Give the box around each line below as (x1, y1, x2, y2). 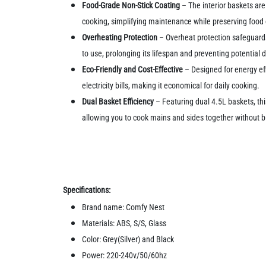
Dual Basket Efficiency (82, 97, 154, 107)
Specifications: (63, 185, 111, 195)
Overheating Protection (82, 33, 160, 43)
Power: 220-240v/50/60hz (82, 251, 167, 261)
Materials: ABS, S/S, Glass (82, 218, 167, 229)
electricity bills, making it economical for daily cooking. (82, 81, 260, 91)
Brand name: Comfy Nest (82, 202, 165, 213)
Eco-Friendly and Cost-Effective (82, 65, 183, 75)
